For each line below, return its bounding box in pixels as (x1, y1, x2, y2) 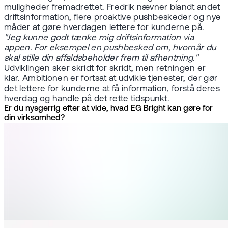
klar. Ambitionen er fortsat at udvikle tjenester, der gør (4, 74, 218, 83)
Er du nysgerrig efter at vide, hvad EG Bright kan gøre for (4, 105, 213, 113)
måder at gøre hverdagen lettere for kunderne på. (4, 23, 205, 33)
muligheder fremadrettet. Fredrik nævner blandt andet (4, 3, 220, 12)
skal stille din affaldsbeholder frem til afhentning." (4, 54, 198, 63)
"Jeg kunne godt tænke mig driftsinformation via (4, 34, 194, 43)
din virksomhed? (4, 114, 65, 123)
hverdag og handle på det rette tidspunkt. (4, 95, 170, 104)
